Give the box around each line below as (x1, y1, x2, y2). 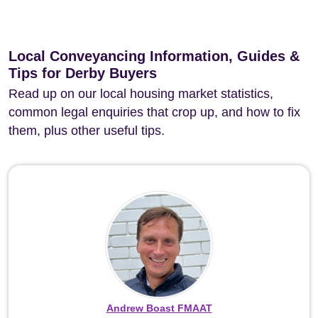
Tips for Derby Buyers (9, 65, 157, 81)
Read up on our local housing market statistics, (9, 87, 273, 101)
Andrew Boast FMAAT (106, 302, 212, 314)
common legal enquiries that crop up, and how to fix (9, 105, 300, 119)
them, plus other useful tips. (9, 124, 165, 138)
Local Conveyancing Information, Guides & (9, 48, 300, 64)
